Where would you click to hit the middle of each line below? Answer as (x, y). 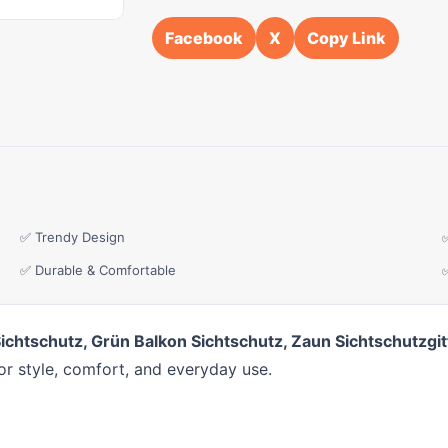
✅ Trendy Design (72, 237)
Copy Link (346, 38)
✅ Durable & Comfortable (98, 270)
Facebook (204, 38)
